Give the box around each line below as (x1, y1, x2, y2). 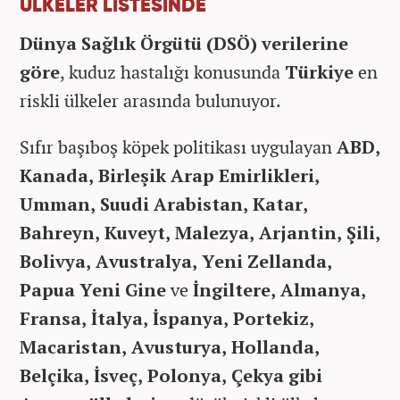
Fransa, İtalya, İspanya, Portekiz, (20, 306, 314, 331)
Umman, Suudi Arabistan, (20, 192, 253, 217)
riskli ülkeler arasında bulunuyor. (20, 88, 281, 113)
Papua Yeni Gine (20, 278, 166, 303)
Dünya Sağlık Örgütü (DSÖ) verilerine (20, 31, 348, 56)
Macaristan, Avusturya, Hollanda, (20, 335, 320, 360)
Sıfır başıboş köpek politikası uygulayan (20, 135, 337, 160)
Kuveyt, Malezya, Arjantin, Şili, (100, 221, 380, 246)
